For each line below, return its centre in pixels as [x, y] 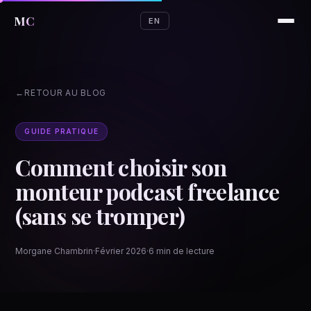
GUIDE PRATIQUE [62, 131]
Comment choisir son [121, 167]
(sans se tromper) [100, 216]
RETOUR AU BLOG [66, 93]
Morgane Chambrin [54, 251]
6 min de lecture [182, 251]
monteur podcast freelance [148, 191]
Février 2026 [121, 251]
